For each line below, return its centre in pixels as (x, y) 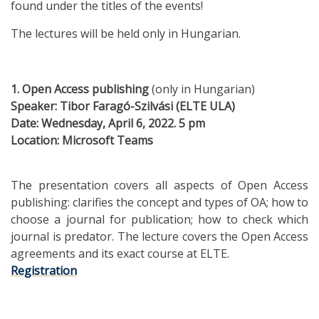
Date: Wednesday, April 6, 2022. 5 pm (108, 123)
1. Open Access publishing (81, 89)
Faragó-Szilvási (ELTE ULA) (162, 106)
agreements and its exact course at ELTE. (120, 253)
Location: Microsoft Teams (82, 140)
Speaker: (35, 106)
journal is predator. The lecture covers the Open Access (159, 236)
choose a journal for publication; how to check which (159, 219)
